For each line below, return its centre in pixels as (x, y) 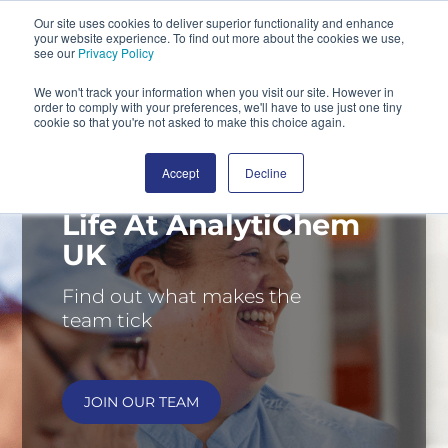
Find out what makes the (182, 296)
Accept (180, 172)
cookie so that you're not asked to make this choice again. (189, 121)
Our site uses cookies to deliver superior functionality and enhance (214, 22)
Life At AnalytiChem (211, 224)
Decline (265, 172)
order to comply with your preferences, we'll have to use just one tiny (218, 106)
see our (56, 52)
